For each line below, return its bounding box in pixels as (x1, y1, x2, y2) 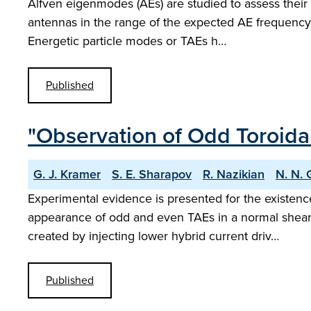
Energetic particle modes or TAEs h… (28, 32, 226, 50)
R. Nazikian (203, 165, 264, 183)
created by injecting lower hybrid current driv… (28, 227, 279, 245)
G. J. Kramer (33, 165, 101, 183)
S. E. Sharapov (112, 165, 192, 183)
